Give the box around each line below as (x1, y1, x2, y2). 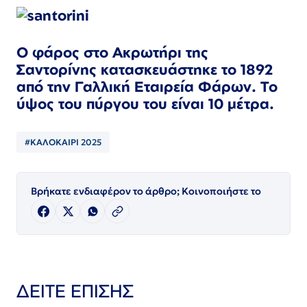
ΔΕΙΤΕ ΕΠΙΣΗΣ (16, 280, 134, 302)
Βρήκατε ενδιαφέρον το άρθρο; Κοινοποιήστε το (31, 185, 261, 198)
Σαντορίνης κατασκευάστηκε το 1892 (16, 60, 273, 79)
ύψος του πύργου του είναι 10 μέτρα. (16, 95, 274, 113)
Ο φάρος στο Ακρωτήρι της (16, 43, 208, 62)
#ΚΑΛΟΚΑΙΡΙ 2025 (25, 137, 101, 148)
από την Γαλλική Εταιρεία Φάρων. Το (16, 77, 278, 96)
